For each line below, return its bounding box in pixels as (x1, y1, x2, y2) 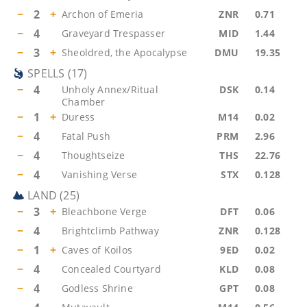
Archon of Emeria (62, 8, 144, 21)
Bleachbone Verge (62, 205, 147, 218)
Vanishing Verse (62, 168, 137, 181)
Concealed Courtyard (62, 262, 161, 275)
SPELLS (27, 66, 65, 81)
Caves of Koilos (62, 243, 132, 256)
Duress (62, 110, 95, 123)
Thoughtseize (62, 149, 125, 162)
